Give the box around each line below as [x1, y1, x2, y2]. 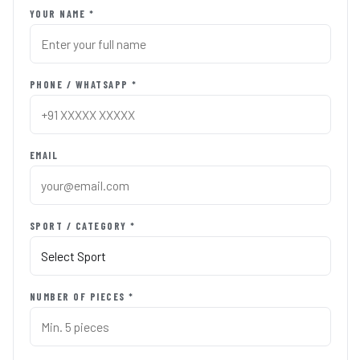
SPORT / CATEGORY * [29, 219, 136, 232]
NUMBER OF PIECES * [29, 289, 134, 303]
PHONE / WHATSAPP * [29, 77, 137, 91]
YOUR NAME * [29, 6, 94, 20]
